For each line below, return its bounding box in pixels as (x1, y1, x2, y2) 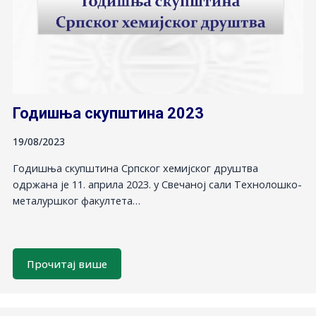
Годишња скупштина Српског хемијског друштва (12, 161, 258, 176)
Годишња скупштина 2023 (12, 104, 204, 123)
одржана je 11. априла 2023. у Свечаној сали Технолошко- (12, 177, 302, 192)
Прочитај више (26, 257, 107, 272)
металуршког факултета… (12, 193, 140, 208)
